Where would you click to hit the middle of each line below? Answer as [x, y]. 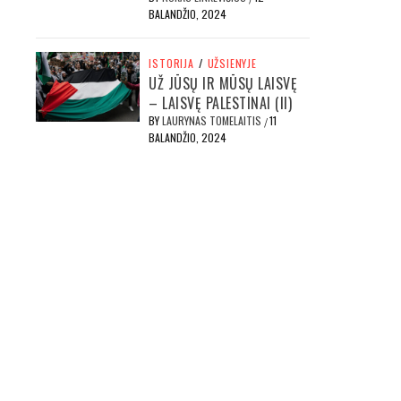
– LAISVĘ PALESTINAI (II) [221, 103]
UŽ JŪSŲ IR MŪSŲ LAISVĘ [223, 83]
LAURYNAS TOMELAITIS [213, 120]
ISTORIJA [171, 63]
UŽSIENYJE [232, 63]
